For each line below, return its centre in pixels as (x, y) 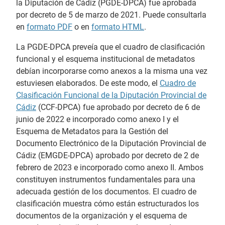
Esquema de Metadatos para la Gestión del (92, 131)
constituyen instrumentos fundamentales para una (106, 180)
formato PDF (49, 27)
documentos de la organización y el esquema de (101, 216)
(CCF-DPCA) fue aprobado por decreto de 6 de (118, 107)
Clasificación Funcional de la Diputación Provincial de (111, 95)
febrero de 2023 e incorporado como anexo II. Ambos (110, 167)
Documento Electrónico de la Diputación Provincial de (111, 143)
